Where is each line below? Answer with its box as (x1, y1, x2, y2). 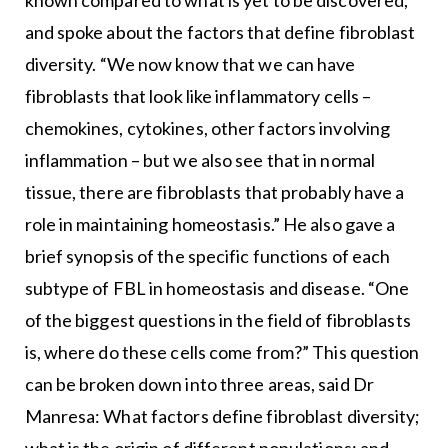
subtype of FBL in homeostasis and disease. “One (24, 277, 410, 300)
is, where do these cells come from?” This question (24, 341, 420, 364)
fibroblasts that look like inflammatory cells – (24, 85, 372, 108)
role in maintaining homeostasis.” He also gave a (24, 213, 396, 236)
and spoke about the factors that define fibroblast (24, 21, 416, 44)
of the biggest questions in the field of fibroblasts (24, 309, 411, 332)
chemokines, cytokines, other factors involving (24, 117, 391, 140)
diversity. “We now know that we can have (24, 53, 356, 76)
